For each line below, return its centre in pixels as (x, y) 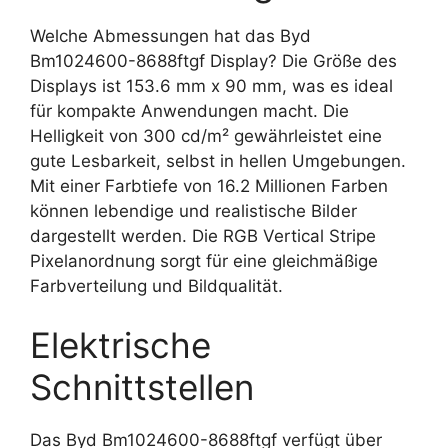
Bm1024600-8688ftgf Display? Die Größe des (213, 60)
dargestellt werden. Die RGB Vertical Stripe (203, 235)
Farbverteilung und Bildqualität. (156, 285)
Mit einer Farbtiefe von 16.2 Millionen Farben (209, 185)
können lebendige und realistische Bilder (193, 210)
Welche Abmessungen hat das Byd (170, 35)
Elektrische (120, 345)
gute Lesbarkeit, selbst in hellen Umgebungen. (218, 160)
